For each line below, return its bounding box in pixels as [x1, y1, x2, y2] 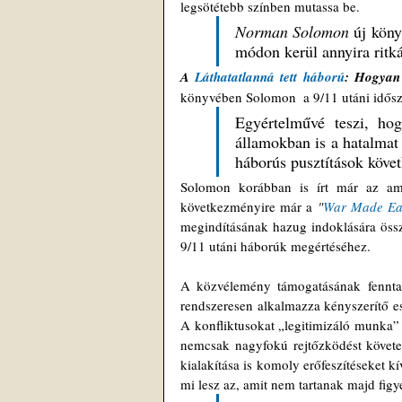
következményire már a [180, 197, 318, 215]
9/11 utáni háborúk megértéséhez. [180, 237, 374, 255]
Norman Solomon [235, 21, 350, 42]
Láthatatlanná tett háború [195, 67, 345, 86]
